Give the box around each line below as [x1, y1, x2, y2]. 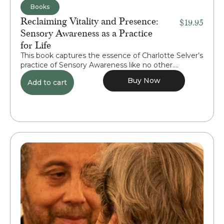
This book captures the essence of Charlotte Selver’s [20, 51, 203, 60]
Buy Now [127, 76, 161, 85]
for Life [20, 37, 51, 52]
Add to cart [27, 78, 67, 87]
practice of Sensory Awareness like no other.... [20, 60, 178, 70]
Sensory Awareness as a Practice [20, 25, 152, 40]
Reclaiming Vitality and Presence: [20, 13, 158, 28]
